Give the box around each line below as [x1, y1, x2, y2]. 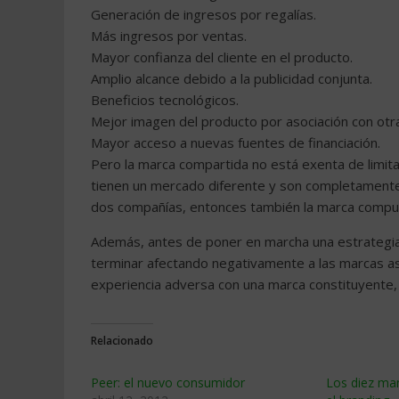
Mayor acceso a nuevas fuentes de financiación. [91, 134, 380, 151]
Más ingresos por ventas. [91, 27, 247, 45]
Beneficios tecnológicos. [91, 91, 239, 109]
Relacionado [91, 333, 153, 348]
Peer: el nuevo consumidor [91, 374, 245, 391]
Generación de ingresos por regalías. [91, 5, 316, 23]
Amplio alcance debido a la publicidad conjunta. [91, 69, 372, 87]
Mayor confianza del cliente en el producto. [91, 48, 353, 66]
